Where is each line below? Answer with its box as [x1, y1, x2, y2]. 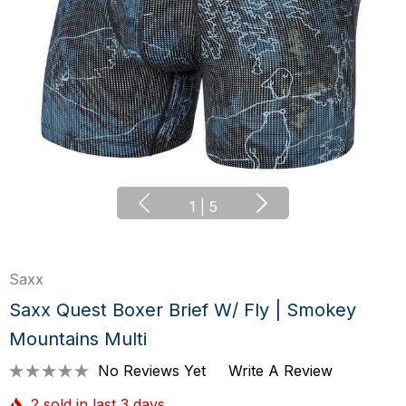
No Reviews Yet [98, 361, 206, 380]
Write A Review [228, 361, 333, 380]
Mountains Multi [9, 328, 147, 350]
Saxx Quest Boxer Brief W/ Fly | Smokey [9, 299, 356, 321]
